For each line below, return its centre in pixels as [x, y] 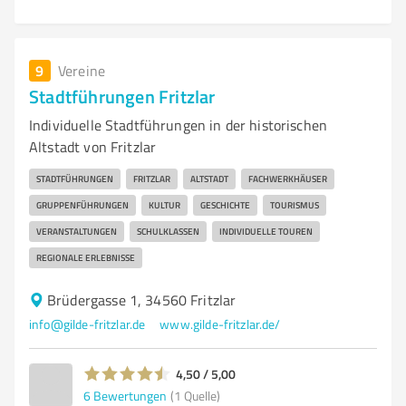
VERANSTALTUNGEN [77, 231]
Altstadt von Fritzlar [93, 147]
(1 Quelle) [195, 395]
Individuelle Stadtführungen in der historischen [179, 125]
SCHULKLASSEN [168, 231]
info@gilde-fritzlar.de [87, 324]
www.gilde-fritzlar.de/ [220, 324]
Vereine [82, 71]
